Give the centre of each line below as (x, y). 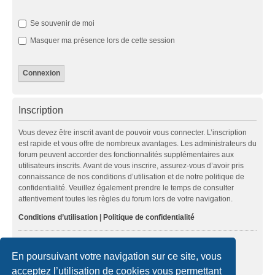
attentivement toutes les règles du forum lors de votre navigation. (126, 199)
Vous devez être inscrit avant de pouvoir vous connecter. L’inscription (133, 132)
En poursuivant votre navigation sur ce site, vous (117, 256)
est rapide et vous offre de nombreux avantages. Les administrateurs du (137, 143)
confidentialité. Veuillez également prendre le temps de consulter (126, 188)
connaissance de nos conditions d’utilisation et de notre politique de (131, 176)
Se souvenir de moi (61, 23)
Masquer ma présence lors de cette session (102, 40)
